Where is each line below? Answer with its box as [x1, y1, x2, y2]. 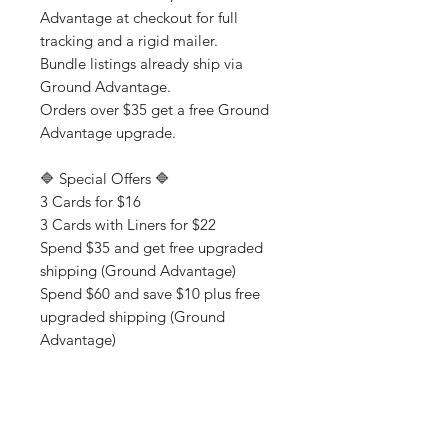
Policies [40, 399, 91, 419]
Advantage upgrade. [40, 123, 176, 143]
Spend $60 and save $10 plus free [40, 284, 260, 304]
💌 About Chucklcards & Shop [40, 376, 237, 396]
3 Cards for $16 [40, 192, 141, 212]
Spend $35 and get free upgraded [40, 238, 263, 258]
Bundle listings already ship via [40, 54, 243, 74]
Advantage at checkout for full [40, 8, 238, 28]
